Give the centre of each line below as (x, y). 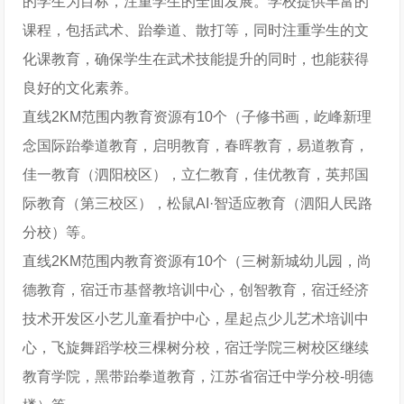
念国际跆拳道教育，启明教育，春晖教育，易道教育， (196, 146)
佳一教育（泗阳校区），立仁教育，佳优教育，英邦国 (196, 174)
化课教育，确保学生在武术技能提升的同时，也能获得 (196, 59)
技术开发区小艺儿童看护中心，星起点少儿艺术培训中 (196, 319)
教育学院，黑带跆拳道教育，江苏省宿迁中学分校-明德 (198, 376)
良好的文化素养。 (81, 88)
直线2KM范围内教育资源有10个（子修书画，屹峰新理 (197, 117)
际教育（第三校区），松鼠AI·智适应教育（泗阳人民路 (198, 203)
